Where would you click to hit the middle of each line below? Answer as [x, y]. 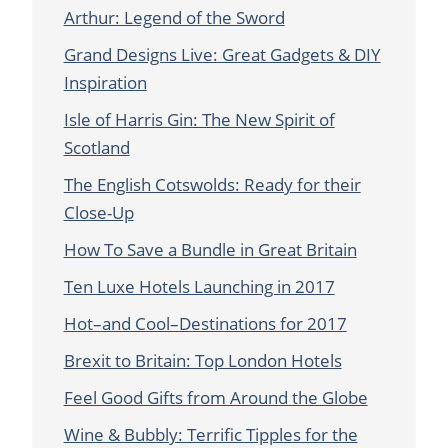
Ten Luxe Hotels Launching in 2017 [199, 286]
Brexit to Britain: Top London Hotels [202, 360]
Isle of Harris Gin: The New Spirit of [199, 119]
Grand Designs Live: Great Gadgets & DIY [222, 54]
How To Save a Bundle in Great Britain [210, 249]
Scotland [96, 147]
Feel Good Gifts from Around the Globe [215, 397]
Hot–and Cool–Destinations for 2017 [205, 323]
